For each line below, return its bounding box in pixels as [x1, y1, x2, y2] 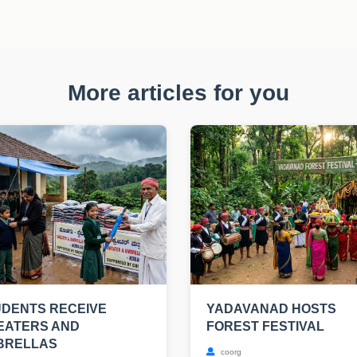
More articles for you [68, 80, 289, 105]
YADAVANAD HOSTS [206, 302, 336, 316]
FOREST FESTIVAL [206, 320, 324, 333]
